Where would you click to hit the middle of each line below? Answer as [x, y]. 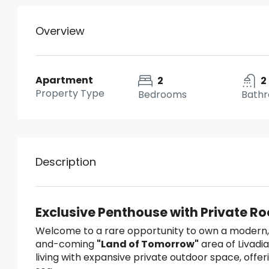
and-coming [66, 244]
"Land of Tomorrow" [148, 244]
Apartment [64, 80]
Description [66, 162]
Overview [60, 31]
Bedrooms [163, 95]
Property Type [70, 93]
